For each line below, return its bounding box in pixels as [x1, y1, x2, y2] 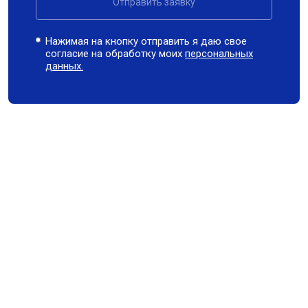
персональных [185, 47, 254, 60]
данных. [45, 60, 84, 72]
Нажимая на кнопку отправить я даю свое [45, 35, 247, 47]
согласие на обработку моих [45, 47, 186, 60]
